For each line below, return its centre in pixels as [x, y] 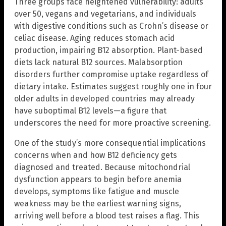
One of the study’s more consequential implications [110, 143]
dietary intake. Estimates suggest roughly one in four [113, 87]
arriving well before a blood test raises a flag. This [107, 216]
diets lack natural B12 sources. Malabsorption [98, 63]
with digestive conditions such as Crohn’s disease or [111, 26]
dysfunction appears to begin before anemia [98, 180]
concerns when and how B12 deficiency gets [96, 155]
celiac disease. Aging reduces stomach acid [95, 38]
